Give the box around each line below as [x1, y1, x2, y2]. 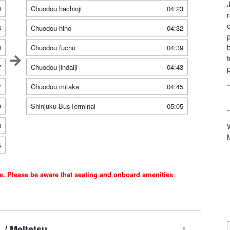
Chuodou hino [30, 23, 71, 33]
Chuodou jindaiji [30, 62, 78, 72]
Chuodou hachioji [30, 4, 82, 14]
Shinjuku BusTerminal [30, 101, 95, 111]
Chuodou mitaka [30, 82, 79, 92]
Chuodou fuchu [30, 43, 75, 53]
